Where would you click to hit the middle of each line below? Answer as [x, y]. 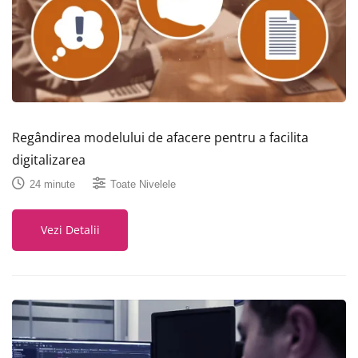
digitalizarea [49, 160]
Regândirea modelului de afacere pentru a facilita [160, 138]
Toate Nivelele [143, 184]
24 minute [52, 184]
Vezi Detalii [70, 230]
